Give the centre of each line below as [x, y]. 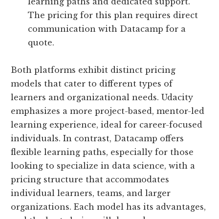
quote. [41, 43]
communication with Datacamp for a [107, 29]
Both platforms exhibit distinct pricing [93, 70]
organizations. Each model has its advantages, [109, 207]
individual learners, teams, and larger [91, 193]
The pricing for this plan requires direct [113, 15]
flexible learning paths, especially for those [102, 152]
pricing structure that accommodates [90, 179]
